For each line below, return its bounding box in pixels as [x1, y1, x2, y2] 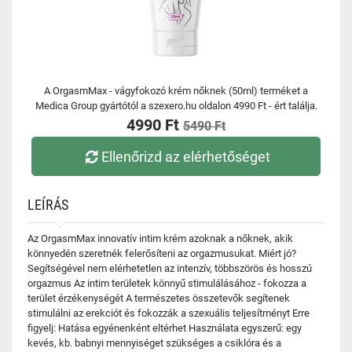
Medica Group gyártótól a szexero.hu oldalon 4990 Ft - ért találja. [35, 100, 317, 112]
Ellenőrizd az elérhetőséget [101, 148, 271, 165]
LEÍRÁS [27, 196, 68, 213]
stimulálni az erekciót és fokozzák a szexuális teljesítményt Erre [27, 307, 310, 319]
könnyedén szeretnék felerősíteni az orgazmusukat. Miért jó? [27, 247, 296, 259]
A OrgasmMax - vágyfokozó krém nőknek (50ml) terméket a [44, 85, 308, 97]
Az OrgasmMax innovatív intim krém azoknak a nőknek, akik [27, 233, 293, 244]
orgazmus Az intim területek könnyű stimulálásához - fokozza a [27, 277, 306, 289]
